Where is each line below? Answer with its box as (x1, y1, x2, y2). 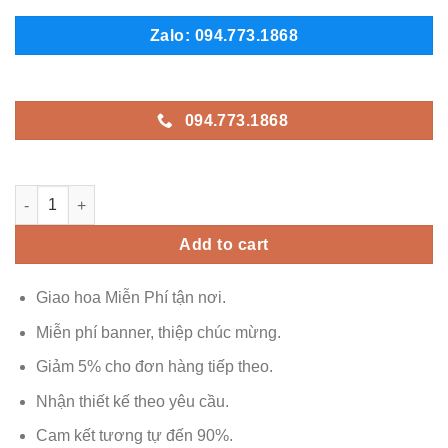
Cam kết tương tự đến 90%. (35, 427, 233, 445)
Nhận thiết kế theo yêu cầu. (35, 392, 229, 410)
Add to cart (179, 236, 269, 254)
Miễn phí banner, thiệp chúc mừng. (35, 323, 281, 341)
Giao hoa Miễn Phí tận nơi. (35, 289, 226, 307)
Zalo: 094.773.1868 (149, 27, 299, 45)
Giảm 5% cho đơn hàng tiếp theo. (35, 358, 273, 376)
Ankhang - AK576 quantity (14, 187, 193, 204)
